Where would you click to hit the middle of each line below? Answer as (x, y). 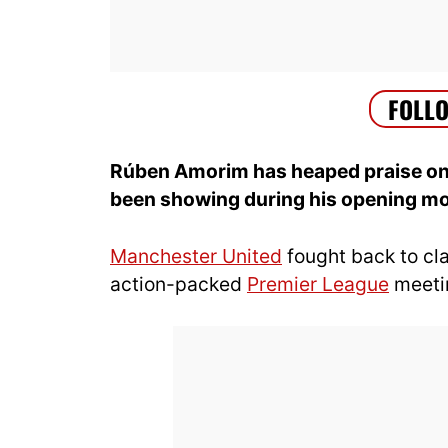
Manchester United (196, 255)
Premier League (318, 283)
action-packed (178, 283)
